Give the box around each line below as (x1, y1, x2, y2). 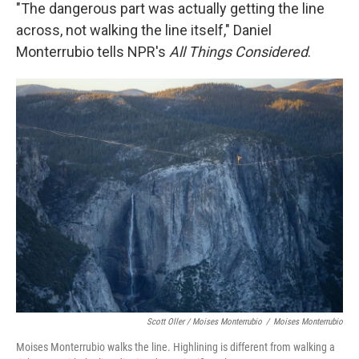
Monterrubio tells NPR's (16, 43, 169, 61)
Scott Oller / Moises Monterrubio (147, 316, 262, 327)
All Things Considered (169, 43, 308, 61)
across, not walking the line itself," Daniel (16, 22, 272, 39)
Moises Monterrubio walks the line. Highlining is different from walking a (16, 340, 335, 353)
